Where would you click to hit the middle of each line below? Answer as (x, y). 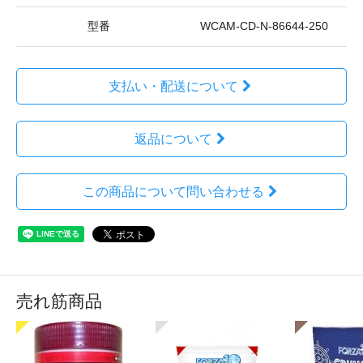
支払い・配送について (173, 87)
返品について (173, 139)
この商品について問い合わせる (173, 192)
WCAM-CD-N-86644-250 (264, 27)
